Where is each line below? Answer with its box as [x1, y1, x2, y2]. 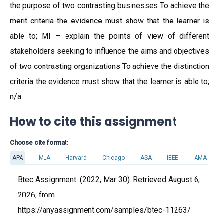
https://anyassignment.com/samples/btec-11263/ [18, 205, 191, 215]
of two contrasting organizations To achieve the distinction [10, 62, 209, 71]
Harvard [66, 154, 87, 161]
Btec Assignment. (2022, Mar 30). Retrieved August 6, [18, 175, 200, 184]
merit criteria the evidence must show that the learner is [10, 16, 209, 25]
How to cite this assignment [10, 113, 177, 130]
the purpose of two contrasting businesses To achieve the [10, 1, 209, 10]
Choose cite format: [10, 139, 68, 146]
